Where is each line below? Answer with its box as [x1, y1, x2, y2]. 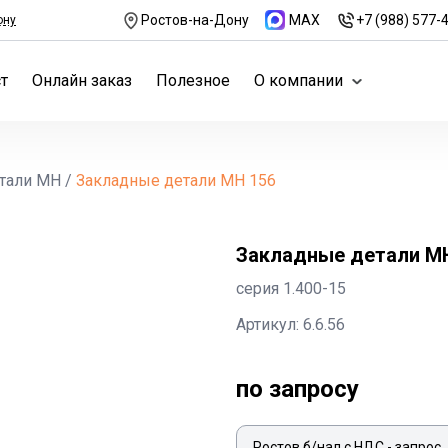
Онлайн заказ [32, 71, 132, 90]
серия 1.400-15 [236, 279, 346, 298]
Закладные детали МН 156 [76, 171, 276, 190]
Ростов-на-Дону [141, 12, 249, 28]
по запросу [236, 375, 359, 403]
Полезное [156, 71, 230, 90]
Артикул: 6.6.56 [236, 315, 345, 334]
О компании [254, 71, 343, 90]
